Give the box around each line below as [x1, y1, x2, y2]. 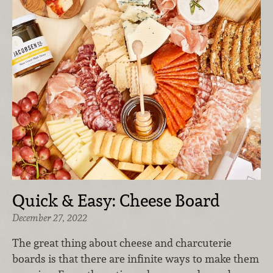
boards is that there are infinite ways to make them [12, 252, 259, 266]
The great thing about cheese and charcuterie [12, 236, 232, 250]
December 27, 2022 [12, 211, 87, 224]
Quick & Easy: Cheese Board [12, 189, 220, 211]
